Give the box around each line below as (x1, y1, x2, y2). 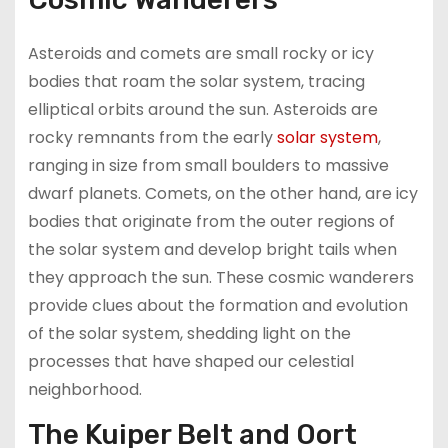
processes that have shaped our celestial (27, 349, 354, 373)
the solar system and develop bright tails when (27, 237, 397, 261)
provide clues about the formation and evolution (27, 293, 408, 317)
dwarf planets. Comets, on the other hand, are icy (27, 181, 418, 205)
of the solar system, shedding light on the (27, 321, 351, 345)
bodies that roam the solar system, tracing (27, 69, 365, 93)
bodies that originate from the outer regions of (27, 209, 395, 233)
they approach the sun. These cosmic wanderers (27, 265, 414, 289)
